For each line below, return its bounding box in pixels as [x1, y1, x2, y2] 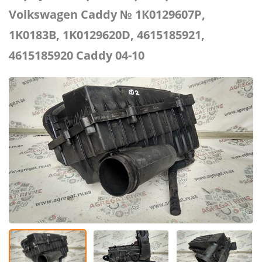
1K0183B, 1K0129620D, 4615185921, [9, 27, 205, 43]
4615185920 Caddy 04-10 [9, 47, 144, 63]
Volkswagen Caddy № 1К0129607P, [9, 6, 205, 22]
